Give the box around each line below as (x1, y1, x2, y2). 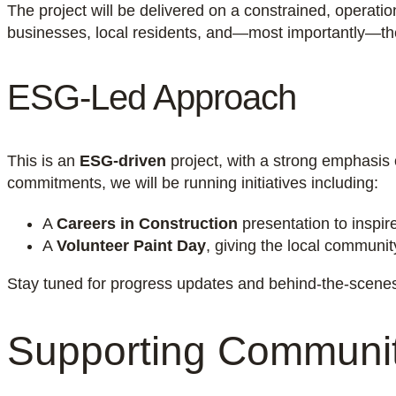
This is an (7, 152, 80, 170)
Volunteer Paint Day (57, 237, 206, 255)
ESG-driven (80, 152, 166, 170)
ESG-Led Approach (7, 78, 296, 117)
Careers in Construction (57, 215, 238, 232)
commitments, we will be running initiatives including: (7, 174, 378, 192)
